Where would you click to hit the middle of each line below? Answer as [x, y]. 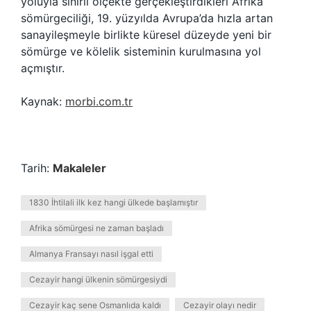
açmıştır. [43, 68]
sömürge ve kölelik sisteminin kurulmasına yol [141, 51]
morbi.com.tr [99, 101]
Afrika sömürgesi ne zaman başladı [96, 228]
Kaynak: [43, 101]
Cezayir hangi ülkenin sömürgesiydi [98, 279]
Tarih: [37, 168]
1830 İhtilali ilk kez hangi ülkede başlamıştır [114, 202]
